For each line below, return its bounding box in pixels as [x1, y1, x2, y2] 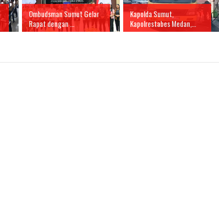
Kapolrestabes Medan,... [130, 18, 196, 29]
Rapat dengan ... [29, 18, 74, 29]
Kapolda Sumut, [130, 8, 174, 20]
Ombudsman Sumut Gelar [29, 8, 99, 20]
